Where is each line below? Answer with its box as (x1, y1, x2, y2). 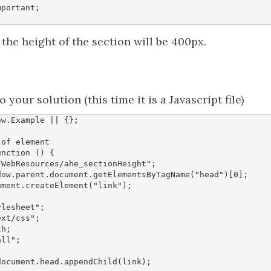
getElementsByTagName (93, 170, 190, 179)
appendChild (64, 257, 117, 266)
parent (16, 170, 45, 179)
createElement (25, 181, 88, 190)
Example (11, 116, 45, 125)
